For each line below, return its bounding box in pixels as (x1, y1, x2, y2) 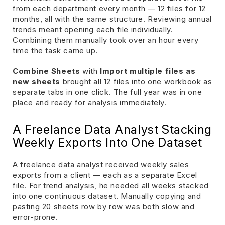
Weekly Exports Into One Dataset (13, 135, 202, 150)
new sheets (13, 76, 60, 86)
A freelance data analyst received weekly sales (13, 159, 189, 169)
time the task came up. (13, 45, 98, 55)
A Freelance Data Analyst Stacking (13, 122, 212, 137)
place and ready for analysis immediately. (13, 97, 167, 107)
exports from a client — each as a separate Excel (13, 170, 197, 180)
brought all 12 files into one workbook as (60, 76, 212, 86)
